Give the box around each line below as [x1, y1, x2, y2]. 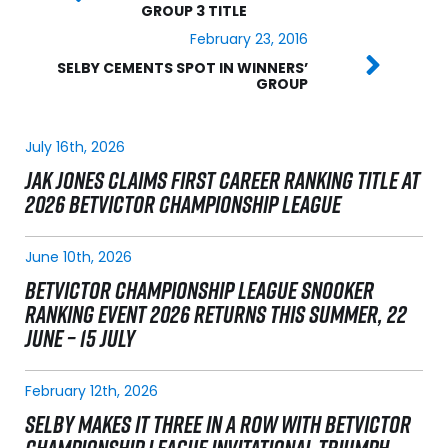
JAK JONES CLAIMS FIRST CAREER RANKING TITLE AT [25, 163, 420, 198]
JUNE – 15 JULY [25, 321, 135, 356]
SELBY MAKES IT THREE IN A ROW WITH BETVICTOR [25, 407, 411, 442]
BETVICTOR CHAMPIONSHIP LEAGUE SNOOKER [25, 273, 374, 308]
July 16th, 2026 [25, 137, 125, 158]
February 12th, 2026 [25, 381, 158, 402]
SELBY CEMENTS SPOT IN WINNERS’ [56, 58, 308, 79]
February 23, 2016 [189, 29, 308, 50]
